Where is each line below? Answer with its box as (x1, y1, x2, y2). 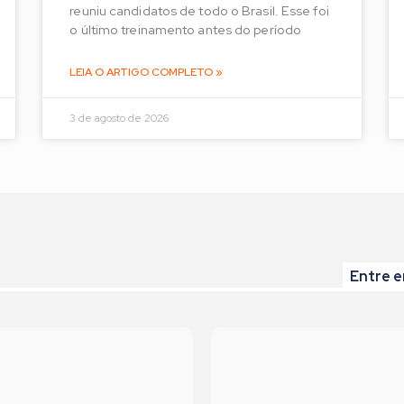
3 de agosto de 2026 (69, 111, 170, 126)
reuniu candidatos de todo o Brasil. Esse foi (69, 2, 329, 20)
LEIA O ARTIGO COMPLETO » (69, 65, 224, 80)
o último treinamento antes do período (69, 21, 302, 39)
